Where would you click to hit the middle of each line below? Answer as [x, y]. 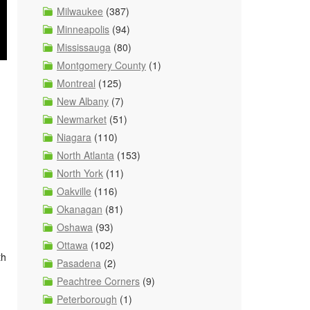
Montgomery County [101, 65]
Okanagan [80, 209]
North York [80, 173]
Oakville [74, 191]
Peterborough [87, 299]
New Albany [83, 101]
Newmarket [82, 119]
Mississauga [84, 47]
